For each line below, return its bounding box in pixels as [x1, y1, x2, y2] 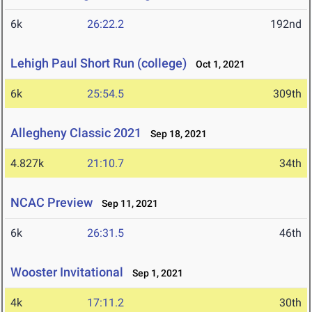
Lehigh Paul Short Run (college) [10, 56, 187, 71]
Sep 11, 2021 [95, 198, 158, 210]
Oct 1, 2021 [189, 58, 245, 70]
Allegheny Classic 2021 [10, 125, 141, 141]
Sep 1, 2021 [126, 267, 183, 279]
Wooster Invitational [10, 265, 123, 280]
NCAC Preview [10, 195, 93, 210]
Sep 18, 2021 [144, 128, 207, 140]
